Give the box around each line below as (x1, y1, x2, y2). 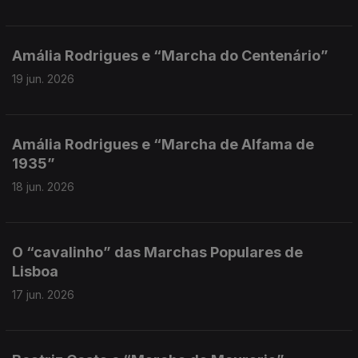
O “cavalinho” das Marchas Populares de (12, 244, 303, 261)
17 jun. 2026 (12, 288, 74, 301)
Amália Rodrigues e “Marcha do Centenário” (12, 47, 328, 64)
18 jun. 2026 (12, 180, 74, 193)
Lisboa (12, 263, 58, 280)
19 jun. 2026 (12, 72, 74, 86)
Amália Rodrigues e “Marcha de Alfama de (12, 136, 314, 153)
